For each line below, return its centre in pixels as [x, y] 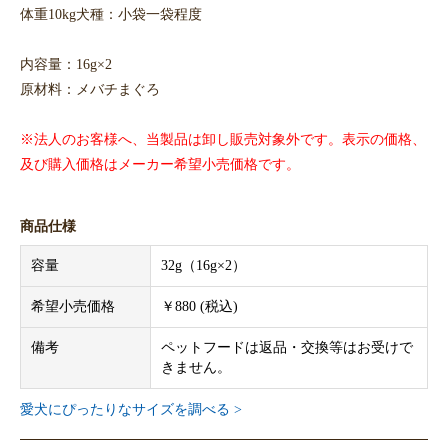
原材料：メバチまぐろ [90, 89]
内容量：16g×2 [66, 64]
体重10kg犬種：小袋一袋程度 [111, 14]
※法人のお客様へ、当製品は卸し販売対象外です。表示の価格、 [223, 139]
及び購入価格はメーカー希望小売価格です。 [160, 164]
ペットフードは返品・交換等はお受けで [287, 348]
